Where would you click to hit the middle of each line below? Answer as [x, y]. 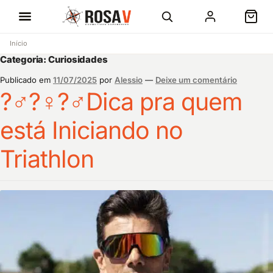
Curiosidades [78, 59]
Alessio [129, 80]
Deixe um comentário [196, 80]
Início [19, 43]
